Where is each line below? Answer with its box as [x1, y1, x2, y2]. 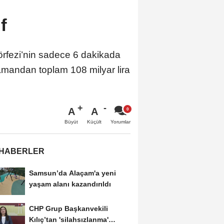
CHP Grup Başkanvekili [28, 204, 108, 212]
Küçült [87, 119, 101, 125]
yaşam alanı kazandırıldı [28, 180, 111, 188]
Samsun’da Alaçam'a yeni [28, 169, 116, 177]
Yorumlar [110, 119, 130, 125]
